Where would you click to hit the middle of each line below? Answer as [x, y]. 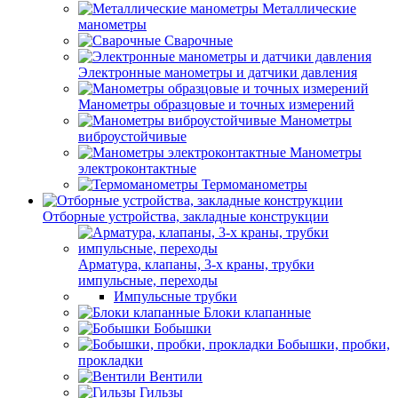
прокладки [111, 360]
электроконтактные [137, 168]
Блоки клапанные [257, 312]
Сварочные [199, 40]
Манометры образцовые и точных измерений [216, 104]
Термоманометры [255, 184]
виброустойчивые [132, 136]
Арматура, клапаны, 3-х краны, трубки [196, 264]
